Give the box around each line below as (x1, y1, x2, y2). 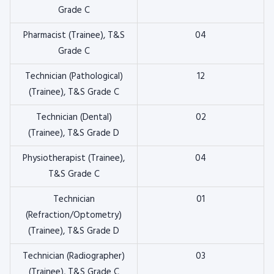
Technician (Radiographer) (23, 249, 125, 264)
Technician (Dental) (35, 110, 112, 125)
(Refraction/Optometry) (26, 208, 122, 223)
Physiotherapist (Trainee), (23, 151, 125, 166)
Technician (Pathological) (24, 69, 123, 84)
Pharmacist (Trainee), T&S (23, 28, 125, 43)
